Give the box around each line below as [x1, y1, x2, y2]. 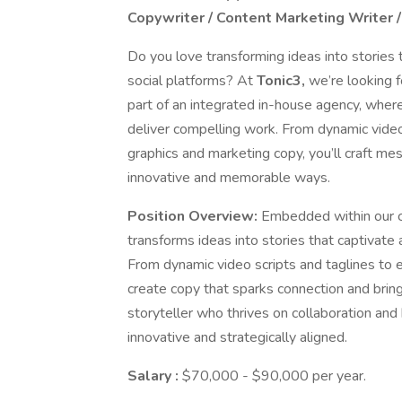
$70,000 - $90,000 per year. [182, 366, 366, 386]
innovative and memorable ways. [127, 168, 330, 188]
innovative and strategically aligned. [127, 328, 347, 347]
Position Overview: [127, 206, 261, 226]
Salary [127, 366, 175, 386]
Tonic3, [257, 71, 309, 91]
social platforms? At [127, 71, 257, 91]
